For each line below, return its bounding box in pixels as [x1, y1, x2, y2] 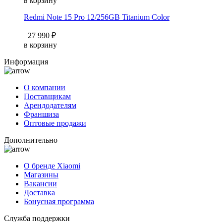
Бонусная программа [24, 197, 94, 206]
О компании [24, 83, 65, 92]
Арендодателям [24, 101, 76, 110]
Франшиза [24, 110, 59, 119]
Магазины [24, 170, 58, 179]
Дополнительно [4, 136, 57, 145]
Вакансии [24, 179, 57, 188]
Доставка [24, 188, 55, 197]
